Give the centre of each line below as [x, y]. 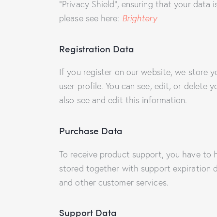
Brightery [139, 18]
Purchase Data [91, 130]
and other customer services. [114, 182]
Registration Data [97, 48]
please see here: [91, 18]
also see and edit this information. [123, 100]
